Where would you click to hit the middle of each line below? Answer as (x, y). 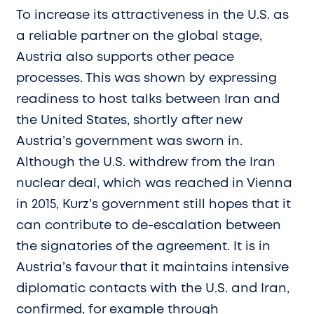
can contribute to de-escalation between (149, 225)
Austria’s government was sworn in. (129, 141)
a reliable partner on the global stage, (139, 36)
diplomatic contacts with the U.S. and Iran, (153, 288)
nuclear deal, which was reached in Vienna (154, 183)
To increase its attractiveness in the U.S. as (152, 15)
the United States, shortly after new (129, 120)
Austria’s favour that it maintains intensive (152, 267)
